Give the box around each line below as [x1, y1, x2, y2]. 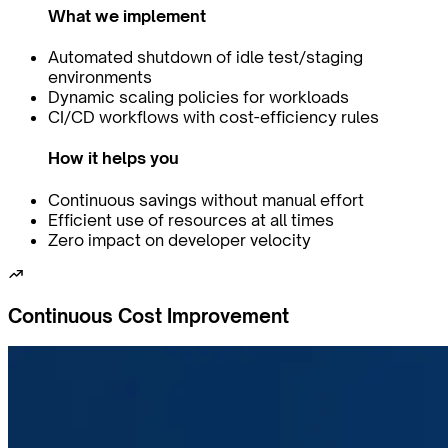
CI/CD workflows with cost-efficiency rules [48, 107, 379, 128]
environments [48, 67, 152, 88]
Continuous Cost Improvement [8, 304, 289, 328]
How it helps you [48, 148, 179, 169]
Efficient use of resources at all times [48, 209, 334, 230]
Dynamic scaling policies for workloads [48, 87, 349, 108]
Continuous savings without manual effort [48, 189, 364, 210]
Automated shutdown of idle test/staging [48, 47, 363, 68]
